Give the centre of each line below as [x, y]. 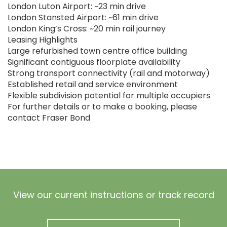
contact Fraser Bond [49, 118]
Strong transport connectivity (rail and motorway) [109, 73]
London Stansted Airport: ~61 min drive [83, 18]
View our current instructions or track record [113, 195]
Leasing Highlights [43, 40]
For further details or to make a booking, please [102, 107]
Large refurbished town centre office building [97, 51]
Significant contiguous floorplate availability [94, 62]
